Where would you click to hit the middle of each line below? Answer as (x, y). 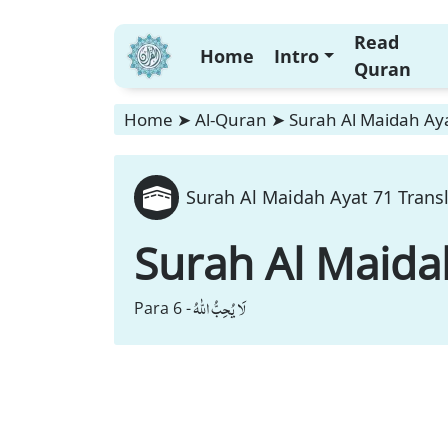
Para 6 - (162, 308)
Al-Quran (231, 119)
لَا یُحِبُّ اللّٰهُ (219, 308)
